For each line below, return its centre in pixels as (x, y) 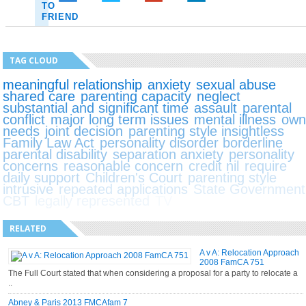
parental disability (55, 154)
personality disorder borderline (192, 142)
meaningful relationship (73, 84)
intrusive (28, 189)
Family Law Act (49, 142)
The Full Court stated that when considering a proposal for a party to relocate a (153, 273)
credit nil (214, 166)
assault (216, 108)
